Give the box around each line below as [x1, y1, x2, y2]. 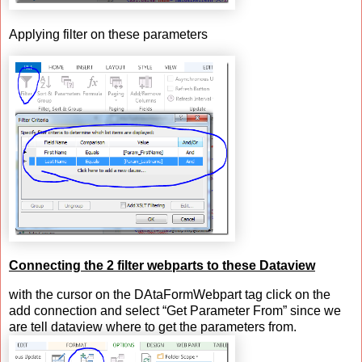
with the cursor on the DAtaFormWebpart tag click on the [9, 288, 330, 302]
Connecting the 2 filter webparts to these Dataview [9, 259, 315, 273]
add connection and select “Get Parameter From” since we [9, 304, 341, 318]
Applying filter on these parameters [9, 27, 208, 41]
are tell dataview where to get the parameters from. [9, 320, 297, 335]
